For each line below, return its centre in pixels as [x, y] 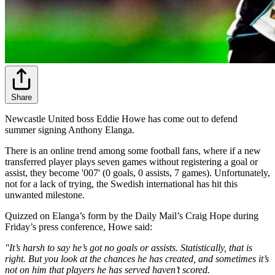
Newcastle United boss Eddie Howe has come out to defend [121, 118]
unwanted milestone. [45, 195]
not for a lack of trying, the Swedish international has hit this [121, 184]
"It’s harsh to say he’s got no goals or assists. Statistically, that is [129, 247]
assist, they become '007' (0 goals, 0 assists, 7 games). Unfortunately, [137, 172]
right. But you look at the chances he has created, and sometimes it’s [137, 258]
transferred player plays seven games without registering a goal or [131, 161]
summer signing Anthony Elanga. [70, 130]
